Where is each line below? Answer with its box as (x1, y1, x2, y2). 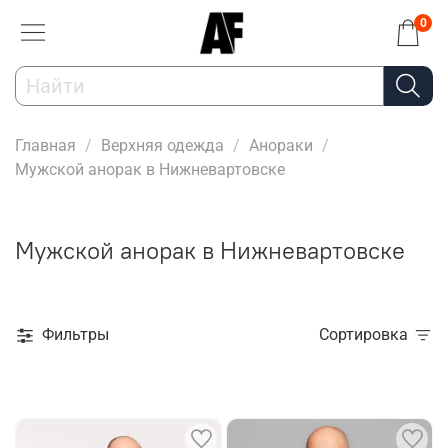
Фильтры (42, 325, 109, 345)
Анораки (249, 135, 313, 155)
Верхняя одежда (101, 135, 224, 155)
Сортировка (329, 325, 408, 345)
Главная (15, 135, 76, 155)
